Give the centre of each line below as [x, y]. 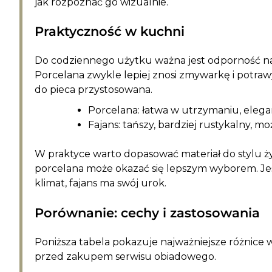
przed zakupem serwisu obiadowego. [125, 256]
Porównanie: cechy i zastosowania [147, 212]
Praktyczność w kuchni [110, 32]
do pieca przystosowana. [93, 90]
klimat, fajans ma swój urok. [100, 183]
